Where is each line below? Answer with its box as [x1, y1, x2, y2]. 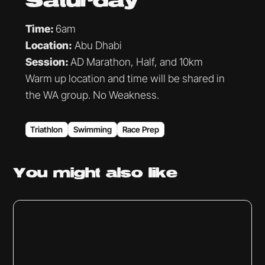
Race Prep [122, 125, 159, 135]
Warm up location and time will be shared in [25, 72, 225, 85]
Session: [25, 56, 70, 68]
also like [100, 167, 178, 179]
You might [13, 167, 101, 179]
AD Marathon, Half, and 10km [70, 56, 203, 68]
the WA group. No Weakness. [25, 89, 159, 101]
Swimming [73, 125, 112, 135]
